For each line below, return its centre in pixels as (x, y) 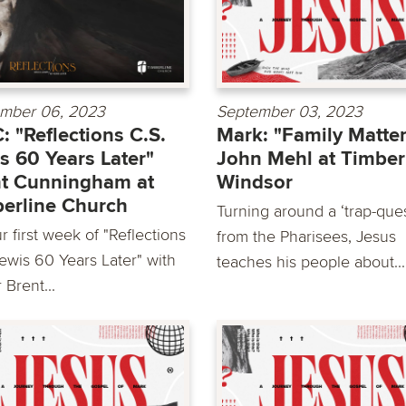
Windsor (255, 182)
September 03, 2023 (290, 111)
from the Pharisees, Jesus (306, 236)
